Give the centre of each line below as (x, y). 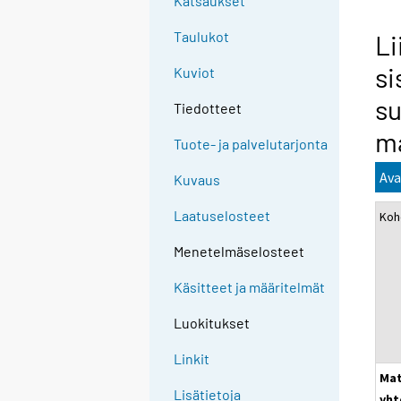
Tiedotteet (208, 108)
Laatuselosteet (222, 216)
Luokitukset (212, 323)
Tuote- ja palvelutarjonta (251, 144)
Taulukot (202, 37)
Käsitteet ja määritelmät (250, 287)
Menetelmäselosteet (239, 252)
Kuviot (195, 73)
